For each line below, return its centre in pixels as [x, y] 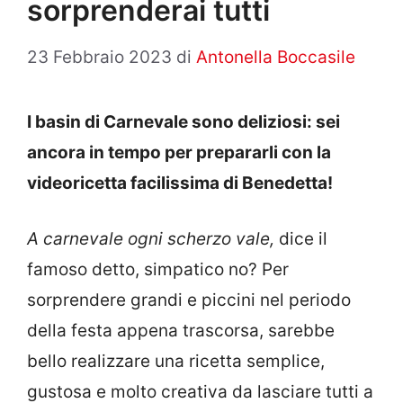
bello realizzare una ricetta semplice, [176, 361]
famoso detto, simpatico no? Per [158, 269]
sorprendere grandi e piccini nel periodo [189, 300]
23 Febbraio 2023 [99, 57]
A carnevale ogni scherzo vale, [153, 239]
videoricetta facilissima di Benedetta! [180, 183]
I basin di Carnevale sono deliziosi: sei [184, 121]
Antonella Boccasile [276, 57]
